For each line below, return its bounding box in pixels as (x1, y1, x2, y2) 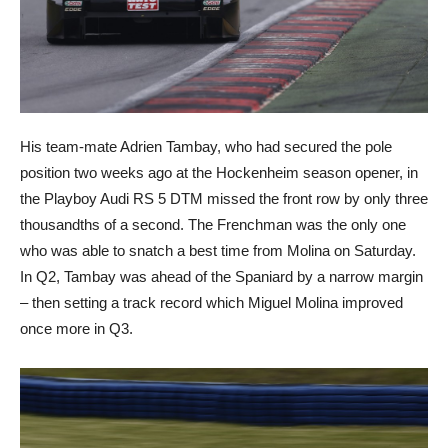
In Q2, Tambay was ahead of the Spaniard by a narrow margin (20, 268, 423, 286)
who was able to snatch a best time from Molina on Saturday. (20, 242, 416, 260)
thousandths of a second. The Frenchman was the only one (20, 216, 406, 234)
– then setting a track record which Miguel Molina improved (20, 294, 403, 312)
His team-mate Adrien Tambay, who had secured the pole (20, 138, 392, 156)
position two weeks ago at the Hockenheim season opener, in (20, 164, 418, 182)
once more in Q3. (20, 320, 133, 338)
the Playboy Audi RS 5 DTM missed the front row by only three (20, 190, 428, 208)
